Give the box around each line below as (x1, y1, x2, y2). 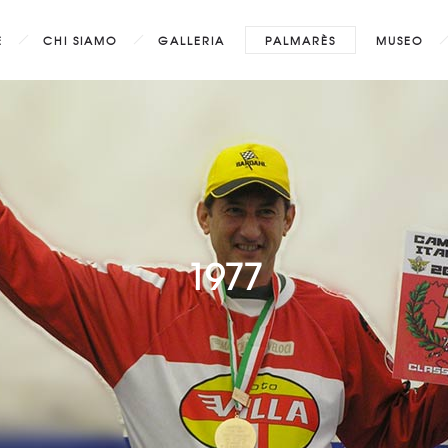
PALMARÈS (265, 32, 336, 48)
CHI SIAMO (43, 32, 118, 48)
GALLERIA (158, 32, 225, 48)
